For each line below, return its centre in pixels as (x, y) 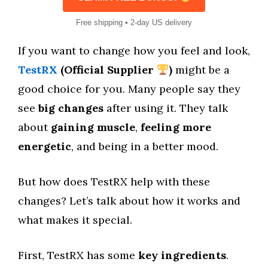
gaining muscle (93, 127)
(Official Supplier (107, 70)
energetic (45, 146)
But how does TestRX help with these (114, 182)
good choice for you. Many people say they (129, 89)
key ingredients (182, 255)
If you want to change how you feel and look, (134, 51)
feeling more (176, 127)
